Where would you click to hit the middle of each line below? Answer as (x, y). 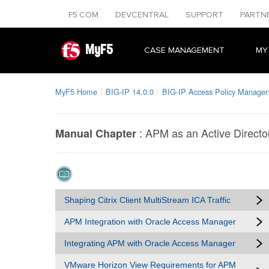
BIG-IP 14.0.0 (130, 92)
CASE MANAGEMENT (184, 50)
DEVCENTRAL (143, 15)
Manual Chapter (96, 133)
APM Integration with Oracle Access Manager (150, 222)
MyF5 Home (76, 92)
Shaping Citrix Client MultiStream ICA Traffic (147, 200)
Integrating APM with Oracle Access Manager (150, 243)
